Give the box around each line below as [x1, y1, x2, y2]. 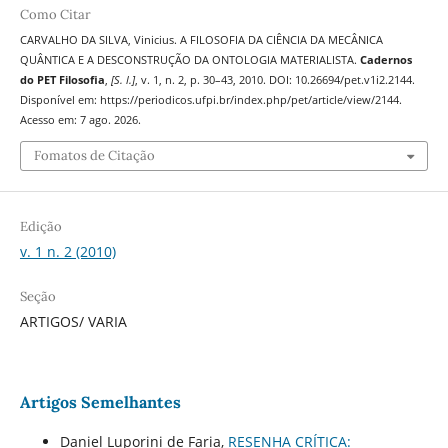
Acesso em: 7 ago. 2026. [19, 113, 141, 128]
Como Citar [19, 6, 91, 24]
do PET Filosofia [19, 73, 105, 88]
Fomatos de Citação [33, 146, 155, 164]
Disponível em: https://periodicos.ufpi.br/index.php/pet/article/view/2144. [19, 93, 402, 108]
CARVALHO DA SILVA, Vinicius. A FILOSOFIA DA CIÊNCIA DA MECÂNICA [19, 33, 383, 48]
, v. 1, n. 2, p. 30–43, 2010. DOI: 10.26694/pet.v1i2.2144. [134, 73, 415, 88]
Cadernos [359, 53, 412, 68]
